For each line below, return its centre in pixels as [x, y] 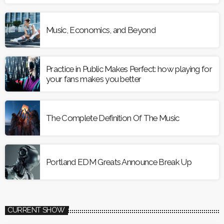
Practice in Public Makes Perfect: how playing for [129, 69]
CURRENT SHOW [36, 210]
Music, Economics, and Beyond [101, 30]
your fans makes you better [94, 79]
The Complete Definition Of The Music [113, 118]
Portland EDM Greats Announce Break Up [119, 162]
